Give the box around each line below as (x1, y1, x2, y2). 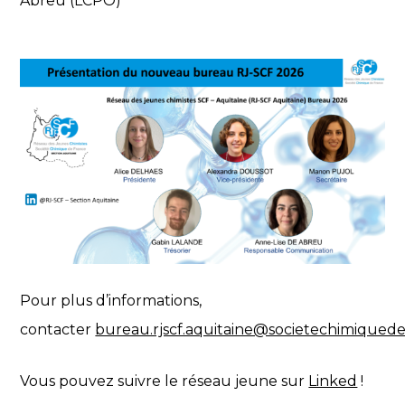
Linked (308, 372, 358, 391)
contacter (20, 321, 96, 339)
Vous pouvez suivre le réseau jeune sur (20, 372, 309, 391)
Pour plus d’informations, (20, 292, 202, 310)
